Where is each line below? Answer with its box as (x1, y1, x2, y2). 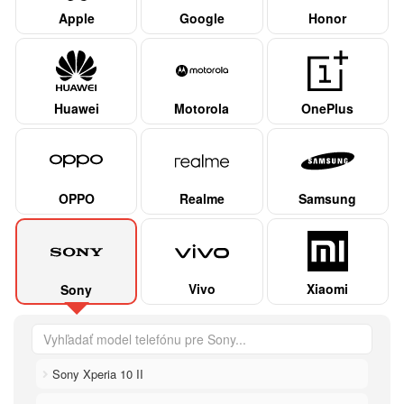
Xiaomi (307, 279, 349, 298)
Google (179, 8, 225, 27)
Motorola (174, 98, 230, 117)
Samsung (298, 188, 357, 207)
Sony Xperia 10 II (49, 364, 143, 382)
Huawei (53, 98, 99, 117)
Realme (179, 188, 225, 207)
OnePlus (301, 98, 354, 117)
